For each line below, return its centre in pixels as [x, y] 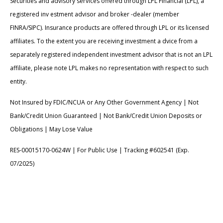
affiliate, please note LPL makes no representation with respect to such [109, 68]
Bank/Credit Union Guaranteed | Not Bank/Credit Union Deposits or [106, 115]
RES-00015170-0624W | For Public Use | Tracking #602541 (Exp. [100, 150]
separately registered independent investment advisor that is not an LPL [111, 54]
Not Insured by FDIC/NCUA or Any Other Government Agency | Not [104, 102]
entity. [18, 81]
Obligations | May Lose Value [51, 129]
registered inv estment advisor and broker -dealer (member [95, 14]
